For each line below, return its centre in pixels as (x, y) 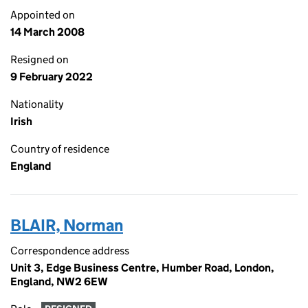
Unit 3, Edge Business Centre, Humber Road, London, (142, 268)
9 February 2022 (52, 77)
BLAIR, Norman (67, 225)
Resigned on (40, 59)
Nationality (37, 104)
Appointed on (43, 15)
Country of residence (60, 149)
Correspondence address (70, 251)
